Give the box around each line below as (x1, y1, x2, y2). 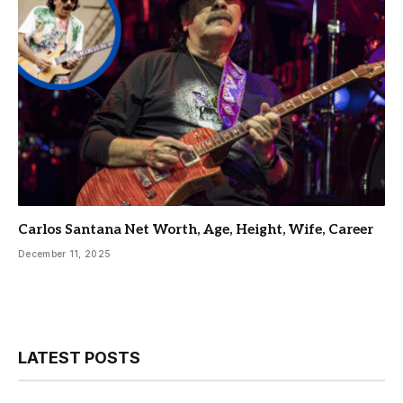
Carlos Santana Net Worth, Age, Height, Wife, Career (18, 221, 373, 238)
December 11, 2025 (18, 248, 112, 260)
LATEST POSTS (18, 348, 140, 368)
